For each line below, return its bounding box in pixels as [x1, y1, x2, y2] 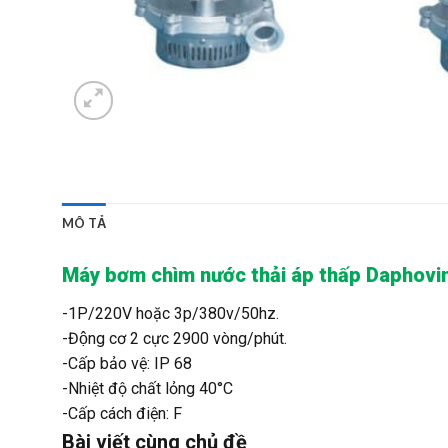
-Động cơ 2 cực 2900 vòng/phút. [62, 329, 287, 349]
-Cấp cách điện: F [62, 404, 182, 424]
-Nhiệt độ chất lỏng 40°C [62, 379, 233, 399]
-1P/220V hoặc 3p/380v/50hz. [62, 304, 279, 324]
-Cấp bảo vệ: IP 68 [62, 354, 192, 374]
